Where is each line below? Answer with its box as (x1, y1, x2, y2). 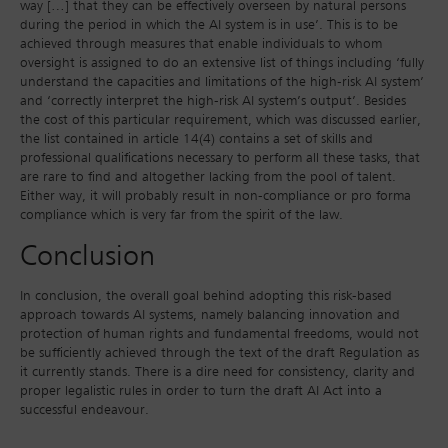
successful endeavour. (20, 403, 149, 418)
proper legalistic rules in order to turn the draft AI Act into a (20, 384, 382, 399)
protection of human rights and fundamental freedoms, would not (20, 327, 419, 342)
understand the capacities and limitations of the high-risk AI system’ (20, 75, 424, 90)
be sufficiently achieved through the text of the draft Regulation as (20, 346, 419, 361)
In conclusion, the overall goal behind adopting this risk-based (20, 289, 392, 304)
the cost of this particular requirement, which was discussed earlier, (20, 113, 421, 128)
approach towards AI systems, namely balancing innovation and (20, 308, 400, 323)
